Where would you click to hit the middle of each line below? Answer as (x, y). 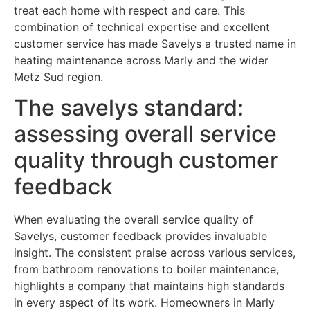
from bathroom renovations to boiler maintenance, (146, 269)
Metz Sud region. (58, 76)
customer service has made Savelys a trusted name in (155, 43)
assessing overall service (145, 134)
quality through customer (146, 160)
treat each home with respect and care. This (129, 10)
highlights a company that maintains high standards (149, 285)
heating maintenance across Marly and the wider (141, 60)
